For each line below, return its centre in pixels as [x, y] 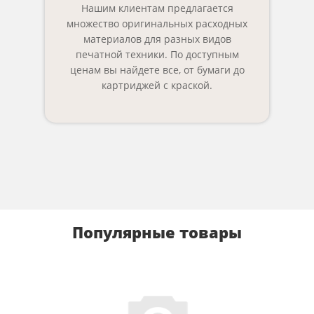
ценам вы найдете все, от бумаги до [157, 70]
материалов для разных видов [157, 39]
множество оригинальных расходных [157, 23]
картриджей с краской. [157, 85]
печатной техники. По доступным [157, 54]
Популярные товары [157, 232]
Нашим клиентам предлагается [157, 8]
